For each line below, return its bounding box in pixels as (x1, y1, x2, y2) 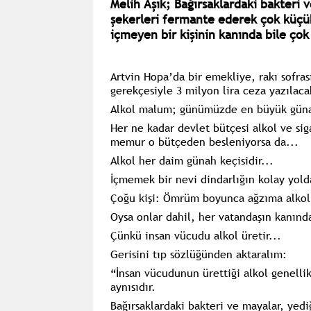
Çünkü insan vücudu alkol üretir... (110, 227, 281, 243)
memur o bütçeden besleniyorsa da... (110, 133, 299, 149)
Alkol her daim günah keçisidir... (110, 152, 274, 168)
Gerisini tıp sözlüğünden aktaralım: (110, 246, 287, 262)
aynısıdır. (110, 278, 155, 294)
